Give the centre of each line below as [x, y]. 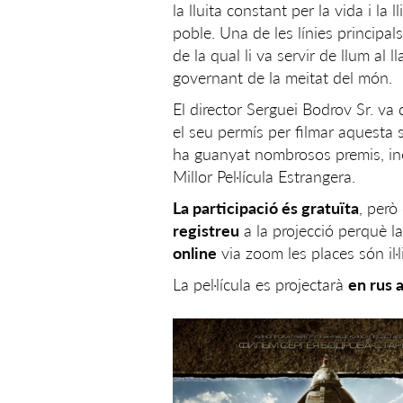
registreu [206, 230]
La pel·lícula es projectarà [260, 284]
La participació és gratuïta [266, 208]
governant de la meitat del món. [282, 77]
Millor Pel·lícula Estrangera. [264, 176]
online [195, 253]
